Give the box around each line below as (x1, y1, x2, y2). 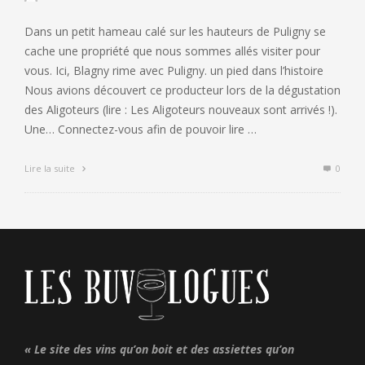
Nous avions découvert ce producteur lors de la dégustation (24, 82, 341, 99)
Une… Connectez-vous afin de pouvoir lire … (24, 121, 257, 138)
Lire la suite (24, 162, 77, 175)
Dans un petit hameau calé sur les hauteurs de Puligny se (24, 24, 326, 40)
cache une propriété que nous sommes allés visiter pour (24, 43, 320, 59)
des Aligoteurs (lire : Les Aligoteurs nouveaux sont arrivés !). (24, 102, 337, 118)
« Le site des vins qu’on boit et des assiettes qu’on (24, 341, 294, 358)
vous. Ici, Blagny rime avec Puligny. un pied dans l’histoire (24, 63, 323, 79)
